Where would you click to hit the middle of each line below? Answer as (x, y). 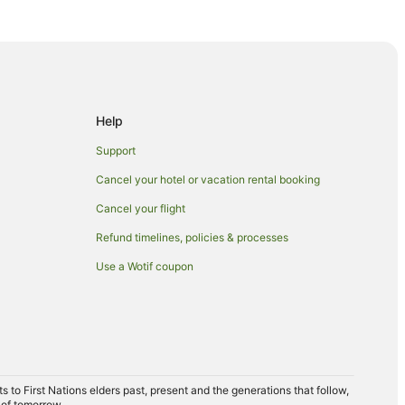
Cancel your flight (141, 208)
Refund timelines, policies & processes (192, 237)
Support (116, 151)
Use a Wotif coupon (145, 266)
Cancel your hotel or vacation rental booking (208, 179)
